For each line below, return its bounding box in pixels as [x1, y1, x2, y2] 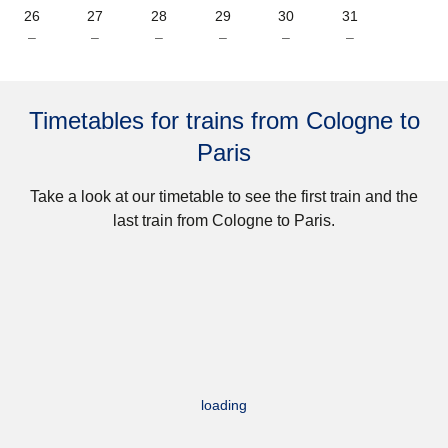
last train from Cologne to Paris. [113, 211, 335, 229]
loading [201, 396, 247, 413]
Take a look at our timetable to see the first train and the [30, 187, 418, 205]
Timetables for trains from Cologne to [28, 106, 420, 134]
